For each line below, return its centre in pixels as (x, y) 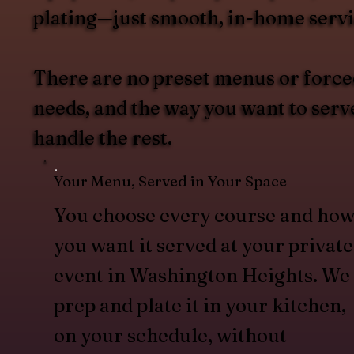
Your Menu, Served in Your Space (170, 181)
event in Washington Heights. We (201, 275)
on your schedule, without (170, 335)
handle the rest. (103, 138)
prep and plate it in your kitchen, (200, 305)
